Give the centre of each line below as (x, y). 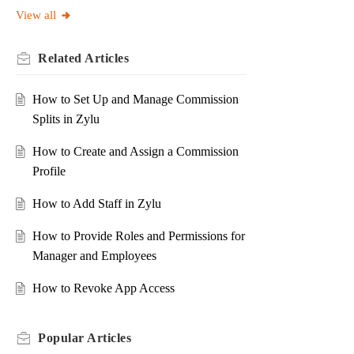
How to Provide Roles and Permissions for (138, 236)
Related (61, 58)
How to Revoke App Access (103, 288)
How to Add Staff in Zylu (96, 204)
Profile (49, 171)
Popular (62, 338)
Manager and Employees (94, 256)
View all (36, 15)
